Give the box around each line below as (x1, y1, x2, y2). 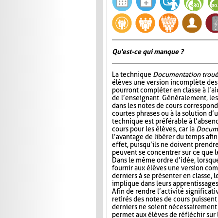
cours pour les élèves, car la (112, 125, 196, 133)
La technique (112, 71, 153, 79)
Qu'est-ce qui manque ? (112, 48, 183, 56)
